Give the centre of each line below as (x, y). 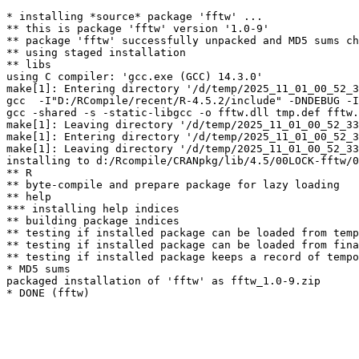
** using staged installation (96, 52)
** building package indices (93, 221)
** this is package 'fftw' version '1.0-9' (138, 28)
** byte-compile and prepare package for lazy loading (173, 185)
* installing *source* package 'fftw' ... (135, 16)
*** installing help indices (93, 209)
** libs (29, 65)
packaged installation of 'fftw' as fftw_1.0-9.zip (163, 281)
